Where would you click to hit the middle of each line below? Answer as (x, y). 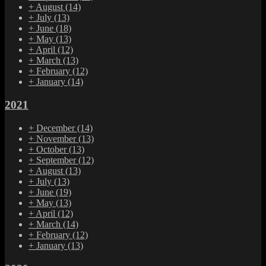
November (57, 138)
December (57, 128)
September (57, 160)
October (53, 149)
